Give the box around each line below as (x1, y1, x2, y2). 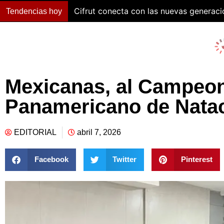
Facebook (34, 155, 68, 164)
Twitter (112, 155, 136, 164)
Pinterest (180, 155, 212, 164)
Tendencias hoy (6, 6, 62, 15)
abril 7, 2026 (77, 127, 121, 136)
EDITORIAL (14, 127, 56, 136)
